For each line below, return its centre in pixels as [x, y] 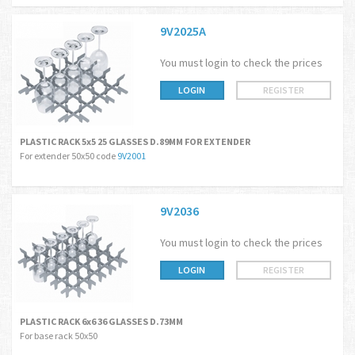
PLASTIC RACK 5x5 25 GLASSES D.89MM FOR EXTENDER [135, 141]
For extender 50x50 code [69, 156]
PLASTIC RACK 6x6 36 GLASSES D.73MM [101, 321]
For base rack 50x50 [59, 336]
